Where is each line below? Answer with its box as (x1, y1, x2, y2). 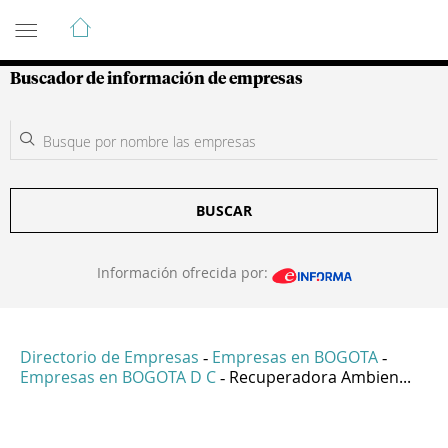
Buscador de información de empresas (10, 71, 303, 87)
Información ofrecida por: (96, 263, 272, 282)
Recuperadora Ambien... (229, 366, 411, 389)
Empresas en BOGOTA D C (20, 366, 216, 389)
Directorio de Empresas (20, 346, 199, 369)
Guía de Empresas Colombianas (10, 7, 369, 31)
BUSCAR (196, 201, 252, 220)
